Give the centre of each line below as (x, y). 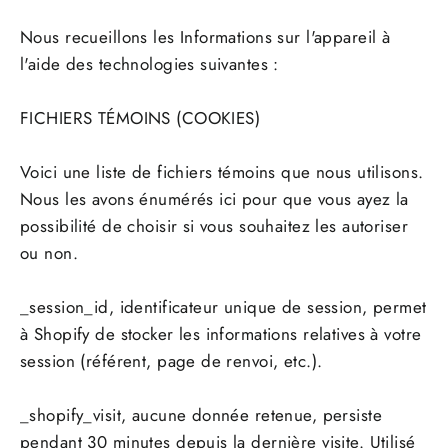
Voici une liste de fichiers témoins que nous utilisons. (222, 172)
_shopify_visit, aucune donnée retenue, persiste (201, 415)
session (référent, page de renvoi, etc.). (171, 361)
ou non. (49, 253)
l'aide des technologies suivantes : (149, 64)
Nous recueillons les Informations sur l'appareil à (205, 37)
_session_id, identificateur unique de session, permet (223, 307)
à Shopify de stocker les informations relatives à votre (221, 334)
